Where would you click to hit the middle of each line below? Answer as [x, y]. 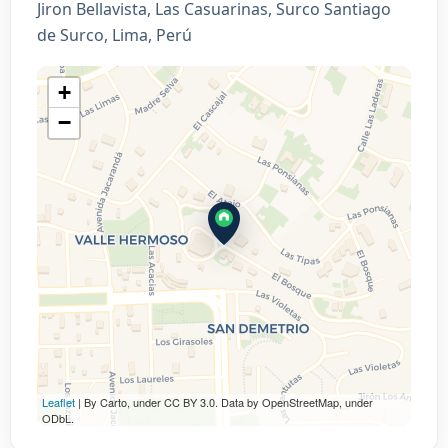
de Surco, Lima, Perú [114, 35]
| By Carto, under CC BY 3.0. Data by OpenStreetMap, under [224, 402]
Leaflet [58, 402]
